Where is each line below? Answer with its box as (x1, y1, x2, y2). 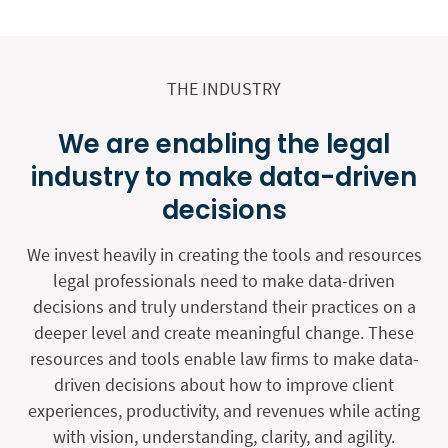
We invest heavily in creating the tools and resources (26, 242, 422, 266)
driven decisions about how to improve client (54, 372, 394, 396)
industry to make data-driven (31, 158, 417, 195)
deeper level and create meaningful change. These (34, 320, 414, 344)
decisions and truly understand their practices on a (32, 294, 416, 318)
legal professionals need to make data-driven (53, 268, 395, 292)
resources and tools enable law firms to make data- (29, 346, 419, 370)
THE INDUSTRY (167, 76, 281, 100)
